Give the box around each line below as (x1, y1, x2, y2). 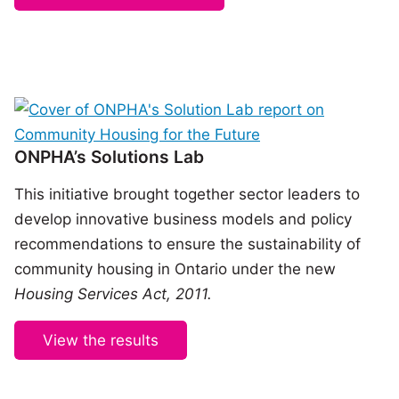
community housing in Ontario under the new (14, 260, 336, 279)
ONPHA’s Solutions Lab (14, 146, 204, 168)
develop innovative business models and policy (14, 210, 352, 229)
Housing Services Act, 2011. (14, 285, 212, 304)
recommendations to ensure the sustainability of (14, 235, 361, 254)
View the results (43, 330, 159, 349)
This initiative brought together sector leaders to (14, 185, 360, 204)
